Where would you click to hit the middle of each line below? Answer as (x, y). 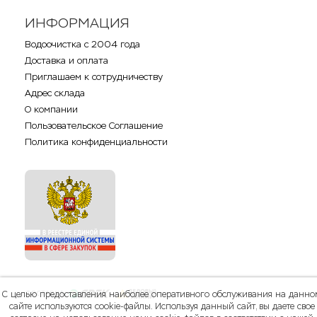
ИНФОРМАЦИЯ (77, 23)
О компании (51, 109)
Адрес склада (55, 93)
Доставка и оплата (67, 60)
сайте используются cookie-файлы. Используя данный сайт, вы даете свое (162, 306)
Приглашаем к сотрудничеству (94, 76)
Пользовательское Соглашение (94, 125)
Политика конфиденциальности (96, 142)
